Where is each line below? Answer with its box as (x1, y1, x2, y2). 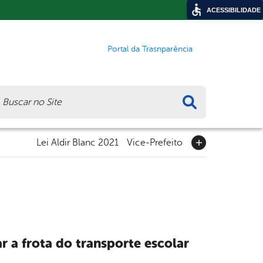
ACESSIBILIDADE (207, 6, 261, 14)
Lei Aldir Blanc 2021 (36, 137, 119, 148)
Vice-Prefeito (127, 137, 183, 148)
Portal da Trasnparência (107, 44, 193, 53)
